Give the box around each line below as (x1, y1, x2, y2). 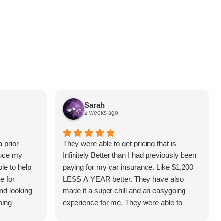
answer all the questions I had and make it (63, 210, 197, 219)
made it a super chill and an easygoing (63, 186, 185, 195)
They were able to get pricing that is (63, 139, 176, 147)
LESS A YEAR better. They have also (63, 174, 184, 183)
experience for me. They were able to (63, 198, 182, 207)
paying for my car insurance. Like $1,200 (63, 162, 193, 171)
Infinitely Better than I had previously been (63, 150, 196, 159)
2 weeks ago (84, 110, 118, 117)
